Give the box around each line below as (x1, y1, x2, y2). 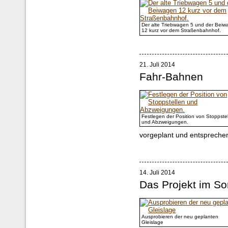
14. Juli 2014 (139, 168, 176, 176)
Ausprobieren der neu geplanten (141, 213, 219, 219)
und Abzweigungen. (141, 119, 189, 125)
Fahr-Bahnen (139, 71, 204, 83)
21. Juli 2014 (139, 61, 176, 69)
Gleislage (141, 219, 164, 225)
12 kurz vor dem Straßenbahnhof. (141, 27, 221, 34)
